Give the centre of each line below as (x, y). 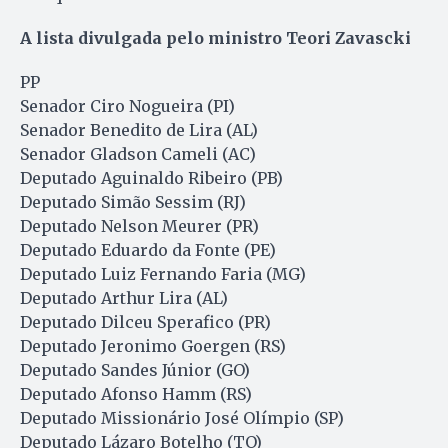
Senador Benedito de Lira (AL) (139, 129)
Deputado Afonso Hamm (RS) (136, 393)
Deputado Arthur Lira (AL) (124, 297)
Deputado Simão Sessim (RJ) (133, 201)
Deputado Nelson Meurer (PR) (139, 225)
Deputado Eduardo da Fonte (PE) (148, 249)
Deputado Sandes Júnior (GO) (135, 369)
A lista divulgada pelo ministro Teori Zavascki (215, 37)
